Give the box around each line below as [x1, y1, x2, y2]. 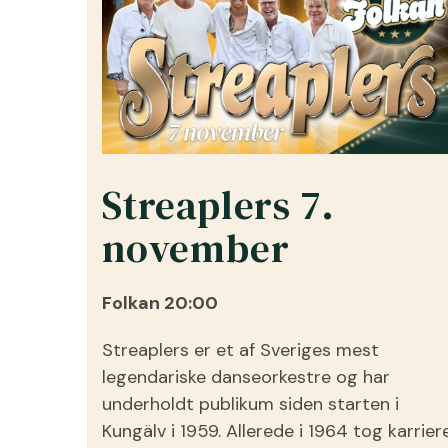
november [102, 220, 290, 275]
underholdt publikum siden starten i [102, 392, 399, 416]
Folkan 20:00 [102, 290, 218, 315]
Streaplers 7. [102, 177, 335, 232]
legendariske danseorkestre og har [102, 365, 390, 389]
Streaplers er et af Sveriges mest [102, 338, 379, 362]
